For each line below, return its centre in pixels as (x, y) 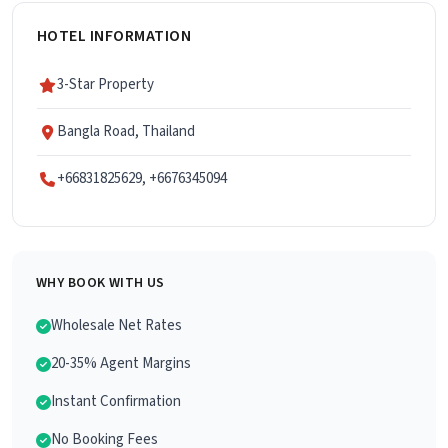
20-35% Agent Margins (121, 364)
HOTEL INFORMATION (114, 36)
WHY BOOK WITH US (100, 283)
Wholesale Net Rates (116, 326)
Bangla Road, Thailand (126, 132)
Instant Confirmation (116, 402)
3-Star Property (105, 85)
